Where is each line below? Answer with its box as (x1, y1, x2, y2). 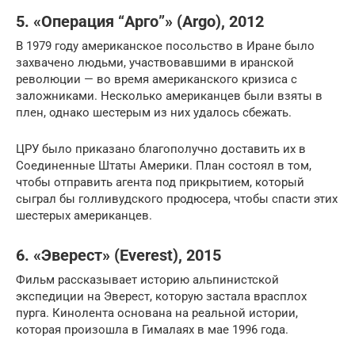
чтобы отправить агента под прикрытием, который (16, 175, 304, 189)
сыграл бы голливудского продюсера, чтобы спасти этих (16, 192, 338, 206)
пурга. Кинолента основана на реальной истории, (16, 306, 298, 320)
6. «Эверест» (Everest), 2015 (16, 246, 221, 265)
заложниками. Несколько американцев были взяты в (16, 89, 323, 103)
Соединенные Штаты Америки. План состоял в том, (16, 158, 311, 173)
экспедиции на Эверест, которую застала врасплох (16, 289, 307, 303)
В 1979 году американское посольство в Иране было (16, 39, 315, 53)
